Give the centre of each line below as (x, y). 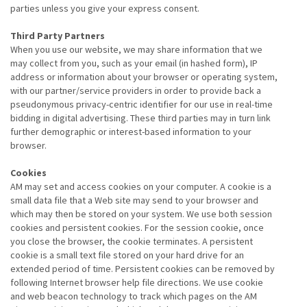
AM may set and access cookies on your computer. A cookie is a (141, 186)
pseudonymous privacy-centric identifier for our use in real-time (142, 104)
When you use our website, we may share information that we (136, 49)
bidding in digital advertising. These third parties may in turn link (140, 118)
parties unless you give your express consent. (105, 8)
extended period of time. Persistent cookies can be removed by (143, 269)
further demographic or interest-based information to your (131, 132)
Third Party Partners (58, 36)
